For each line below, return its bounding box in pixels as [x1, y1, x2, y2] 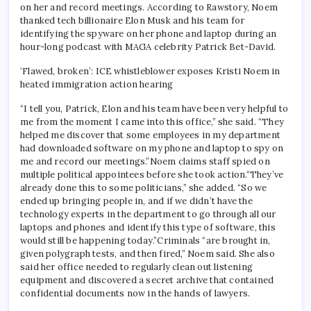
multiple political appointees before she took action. [20, 169, 246, 180]
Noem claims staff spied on [149, 155, 270, 167]
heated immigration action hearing [20, 78, 174, 90]
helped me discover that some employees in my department [20, 129, 281, 141]
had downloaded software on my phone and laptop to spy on [20, 142, 284, 154]
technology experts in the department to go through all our [20, 208, 276, 220]
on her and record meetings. [20, 1, 147, 13]
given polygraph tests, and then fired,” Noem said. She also [20, 248, 275, 260]
